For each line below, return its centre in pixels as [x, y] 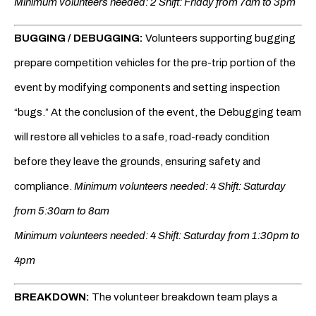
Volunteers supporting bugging [219, 38]
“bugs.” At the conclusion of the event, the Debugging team [158, 113]
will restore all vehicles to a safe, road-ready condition [142, 137]
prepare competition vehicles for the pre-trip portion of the [155, 63]
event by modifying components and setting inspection [147, 88]
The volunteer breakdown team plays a [184, 297]
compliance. [44, 187]
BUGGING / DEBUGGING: [79, 38]
